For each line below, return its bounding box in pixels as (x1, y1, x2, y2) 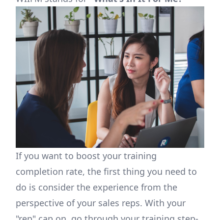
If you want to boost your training (16, 150, 157, 162)
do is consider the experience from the (16, 181, 177, 193)
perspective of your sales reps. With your (16, 197, 186, 209)
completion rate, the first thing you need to (16, 165, 197, 177)
